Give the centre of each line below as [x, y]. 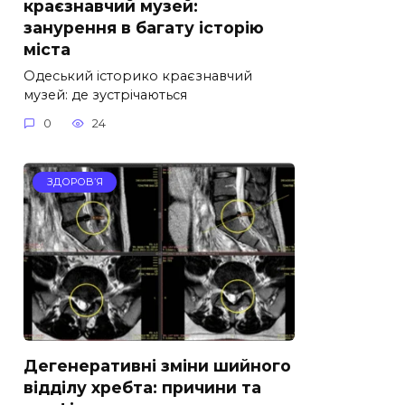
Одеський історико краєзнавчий [138, 75]
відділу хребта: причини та [142, 387]
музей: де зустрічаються [105, 94]
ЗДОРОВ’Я [75, 182]
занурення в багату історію [144, 27]
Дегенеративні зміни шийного [157, 365]
